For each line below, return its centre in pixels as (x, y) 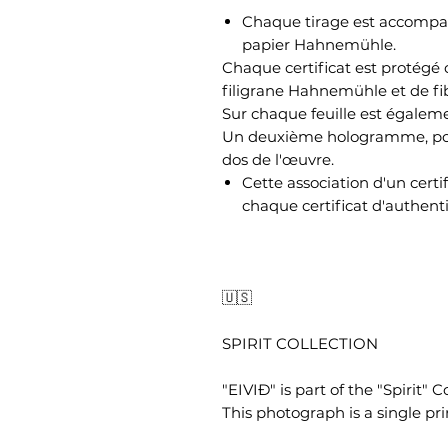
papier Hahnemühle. (319, 45)
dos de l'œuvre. (278, 160)
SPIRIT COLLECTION (300, 344)
